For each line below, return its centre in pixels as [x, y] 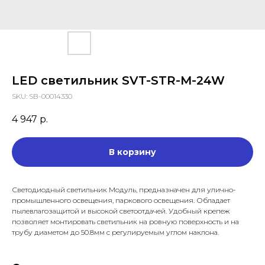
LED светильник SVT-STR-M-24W [118, 80]
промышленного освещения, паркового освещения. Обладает [121, 201]
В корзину [132, 152]
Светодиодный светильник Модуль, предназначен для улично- [124, 190]
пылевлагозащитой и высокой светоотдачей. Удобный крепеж [121, 211]
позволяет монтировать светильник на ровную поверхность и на [125, 222]
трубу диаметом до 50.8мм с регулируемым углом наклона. [115, 232]
